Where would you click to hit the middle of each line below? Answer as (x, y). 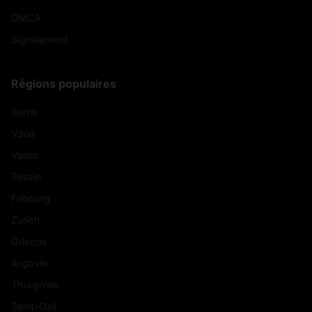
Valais (25, 155)
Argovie (29, 263)
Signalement (40, 39)
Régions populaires (64, 83)
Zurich (26, 219)
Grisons (29, 241)
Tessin (26, 176)
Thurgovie (35, 284)
